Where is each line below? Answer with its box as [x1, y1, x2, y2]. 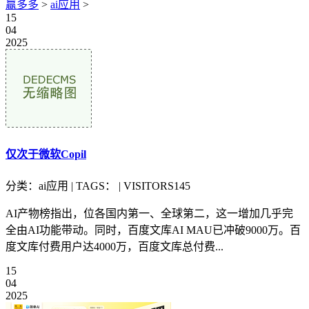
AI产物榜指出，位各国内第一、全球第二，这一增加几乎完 [6, 207, 293, 219]
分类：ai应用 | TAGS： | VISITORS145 [6, 179, 190, 192]
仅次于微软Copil [6, 148, 86, 161]
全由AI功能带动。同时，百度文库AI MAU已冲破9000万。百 [6, 223, 301, 236]
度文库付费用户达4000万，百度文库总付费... [6, 240, 223, 252]
